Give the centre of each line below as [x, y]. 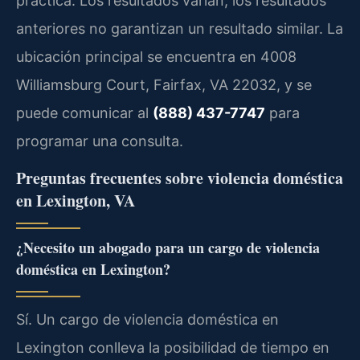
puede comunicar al [84, 113]
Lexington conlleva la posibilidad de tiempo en [173, 347]
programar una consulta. [100, 141]
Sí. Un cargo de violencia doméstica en [147, 319]
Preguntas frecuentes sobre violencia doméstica [180, 178]
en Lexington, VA [76, 200]
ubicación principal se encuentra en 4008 [156, 57]
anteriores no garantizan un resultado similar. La [180, 29]
